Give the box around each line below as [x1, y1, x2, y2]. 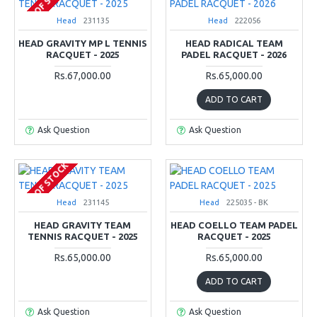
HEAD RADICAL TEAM [185, 38, 283, 48]
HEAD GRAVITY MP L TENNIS [18, 38, 147, 48]
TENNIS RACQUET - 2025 [27, 231, 138, 241]
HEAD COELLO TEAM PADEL [170, 219, 298, 230]
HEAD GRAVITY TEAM [34, 219, 132, 230]
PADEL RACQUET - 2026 [181, 49, 287, 59]
